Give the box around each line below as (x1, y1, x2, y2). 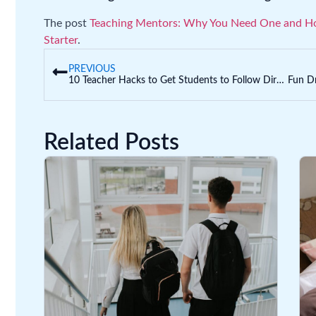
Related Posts (44, 131, 179, 154)
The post (44, 18, 90, 29)
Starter (44, 35, 78, 46)
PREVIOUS (68, 64, 116, 74)
